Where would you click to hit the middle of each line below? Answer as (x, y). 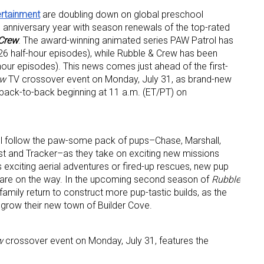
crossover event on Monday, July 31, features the (106, 241)
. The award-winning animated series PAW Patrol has (126, 41)
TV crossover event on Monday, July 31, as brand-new (119, 80)
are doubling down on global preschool (122, 15)
